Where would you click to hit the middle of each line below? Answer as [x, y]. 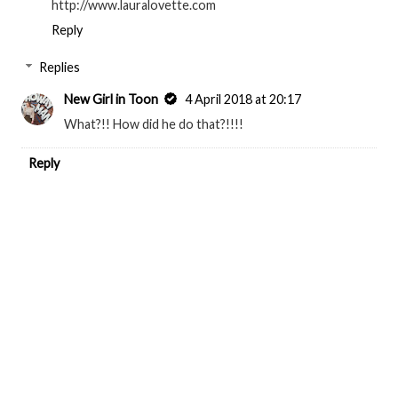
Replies [60, 67]
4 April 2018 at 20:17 [243, 99]
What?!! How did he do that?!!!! [154, 123]
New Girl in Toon [111, 99]
